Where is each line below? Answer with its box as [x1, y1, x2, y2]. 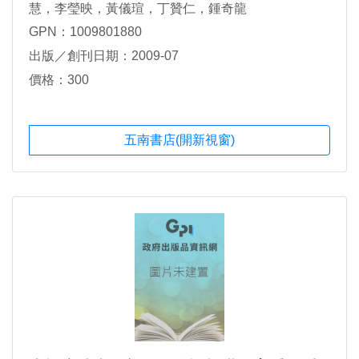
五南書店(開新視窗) [124, 133, 235, 147]
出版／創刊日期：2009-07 [29, 49, 179, 63]
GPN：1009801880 [29, 25, 142, 39]
